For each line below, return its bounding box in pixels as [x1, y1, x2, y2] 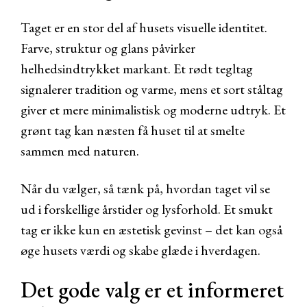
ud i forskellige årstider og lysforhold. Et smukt [21, 200, 273, 218]
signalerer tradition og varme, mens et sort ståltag [21, 80, 283, 98]
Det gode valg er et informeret [21, 275, 284, 304]
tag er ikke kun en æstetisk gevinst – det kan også [21, 221, 282, 238]
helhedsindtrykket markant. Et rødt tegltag [21, 60, 253, 77]
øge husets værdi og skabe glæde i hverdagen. [21, 241, 260, 259]
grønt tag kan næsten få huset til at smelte [21, 121, 245, 139]
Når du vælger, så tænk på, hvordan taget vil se [21, 180, 270, 197]
